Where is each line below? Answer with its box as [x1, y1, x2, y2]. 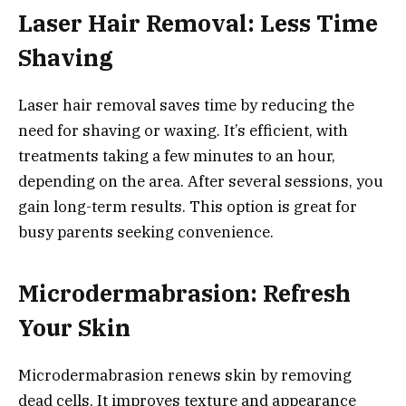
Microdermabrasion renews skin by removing [18, 364, 352, 385]
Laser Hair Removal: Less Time [18, 8, 378, 39]
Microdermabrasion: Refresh [18, 277, 351, 308]
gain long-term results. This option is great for [18, 197, 357, 217]
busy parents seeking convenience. [18, 222, 274, 243]
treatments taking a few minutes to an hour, [18, 146, 335, 167]
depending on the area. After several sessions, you [18, 171, 383, 192]
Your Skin [18, 312, 130, 343]
